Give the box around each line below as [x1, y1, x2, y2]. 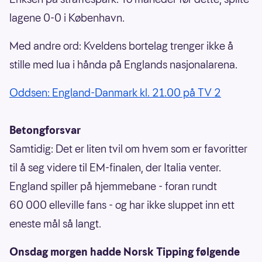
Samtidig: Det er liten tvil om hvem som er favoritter [9, 142, 247, 157]
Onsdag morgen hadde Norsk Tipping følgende [9, 244, 240, 260]
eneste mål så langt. [9, 216, 104, 232]
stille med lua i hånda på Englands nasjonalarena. [9, 57, 240, 73]
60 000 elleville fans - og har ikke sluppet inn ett [9, 198, 235, 213]
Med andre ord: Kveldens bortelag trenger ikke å [9, 39, 233, 54]
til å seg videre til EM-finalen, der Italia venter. [9, 160, 221, 175]
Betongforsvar [9, 123, 81, 138]
